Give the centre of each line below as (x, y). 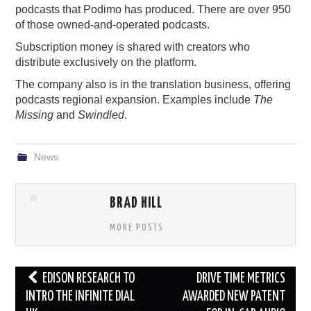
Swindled (101, 115)
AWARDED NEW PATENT (234, 297)
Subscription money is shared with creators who (133, 47)
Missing (35, 115)
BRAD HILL (136, 204)
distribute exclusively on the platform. (106, 62)
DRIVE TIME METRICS (241, 279)
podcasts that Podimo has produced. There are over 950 (153, 10)
